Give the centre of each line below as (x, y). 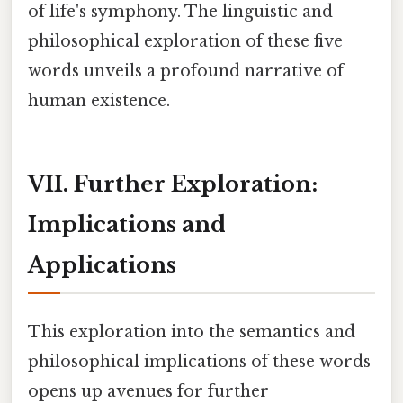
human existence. (99, 101)
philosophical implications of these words (199, 362)
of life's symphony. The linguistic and (180, 12)
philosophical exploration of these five (185, 42)
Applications (102, 265)
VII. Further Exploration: (173, 184)
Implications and (127, 225)
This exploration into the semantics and (192, 332)
